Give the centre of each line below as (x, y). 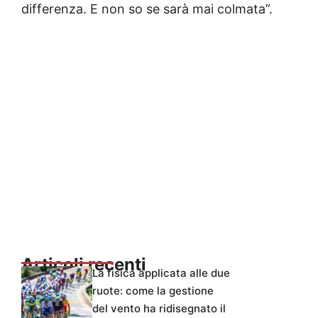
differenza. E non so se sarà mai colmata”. (147, 9)
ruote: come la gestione (153, 291)
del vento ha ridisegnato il (159, 309)
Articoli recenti (84, 265)
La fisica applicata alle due (161, 273)
